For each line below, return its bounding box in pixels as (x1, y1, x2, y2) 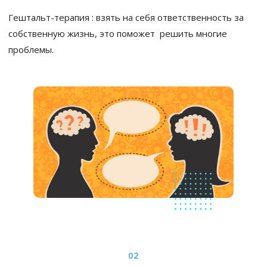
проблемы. (8, 43, 54, 55)
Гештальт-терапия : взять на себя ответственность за (8, 11, 244, 23)
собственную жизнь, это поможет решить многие (8, 27, 227, 39)
